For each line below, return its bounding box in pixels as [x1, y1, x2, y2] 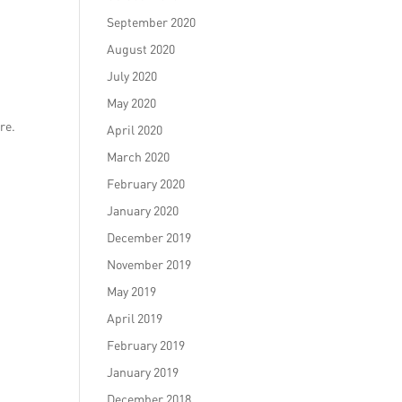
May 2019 [107, 284, 157, 299]
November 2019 [107, 257, 192, 272]
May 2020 [107, 95, 157, 110]
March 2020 [107, 149, 170, 164]
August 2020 [107, 41, 176, 57]
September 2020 [107, 14, 197, 30]
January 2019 [107, 364, 179, 380]
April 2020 [107, 122, 163, 137]
